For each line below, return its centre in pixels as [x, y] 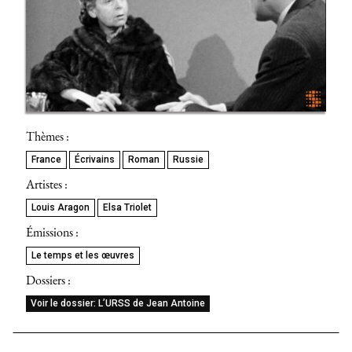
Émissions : [52, 232]
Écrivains [95, 159]
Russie [188, 159]
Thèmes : [48, 136]
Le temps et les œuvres [83, 255]
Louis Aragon [60, 207]
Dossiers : [48, 280]
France [46, 159]
